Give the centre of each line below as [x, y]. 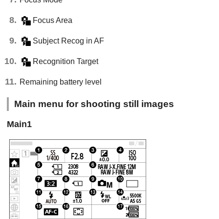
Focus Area [52, 20]
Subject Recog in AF [68, 41]
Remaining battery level [61, 82]
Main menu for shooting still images [94, 104]
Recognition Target [65, 61]
